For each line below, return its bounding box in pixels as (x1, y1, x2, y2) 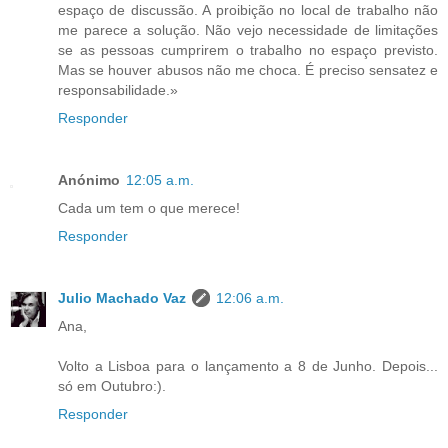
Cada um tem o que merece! (58, 199, 240, 216)
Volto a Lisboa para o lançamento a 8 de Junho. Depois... (58, 357, 438, 374)
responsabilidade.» (58, 81, 178, 98)
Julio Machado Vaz (58, 289, 186, 306)
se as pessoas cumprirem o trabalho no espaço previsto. (58, 41, 438, 58)
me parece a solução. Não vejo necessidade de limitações (58, 21, 438, 38)
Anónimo (58, 171, 120, 188)
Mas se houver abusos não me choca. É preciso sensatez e (58, 61, 438, 78)
